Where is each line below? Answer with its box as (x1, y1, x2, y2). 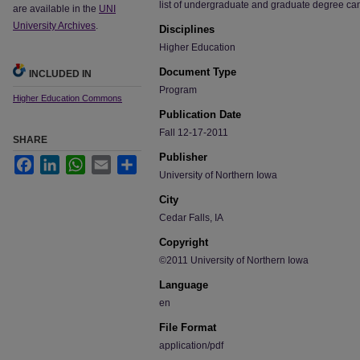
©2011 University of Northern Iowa (159, 255, 309, 266)
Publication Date (159, 108, 241, 121)
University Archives (13, 19, 96, 31)
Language (159, 279, 208, 291)
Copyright (159, 236, 208, 248)
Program (159, 84, 197, 96)
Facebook (34, 155, 77, 167)
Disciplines (159, 23, 215, 35)
